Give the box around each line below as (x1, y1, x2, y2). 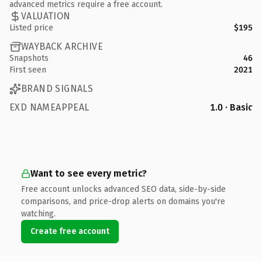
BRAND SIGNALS (21, 83, 94, 94)
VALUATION (21, 11, 71, 22)
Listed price (9, 22, 53, 33)
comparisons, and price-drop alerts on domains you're (21, 196, 225, 206)
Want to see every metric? (30, 167, 147, 179)
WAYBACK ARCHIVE (21, 41, 103, 52)
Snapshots (9, 53, 49, 63)
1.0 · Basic (210, 101, 253, 113)
